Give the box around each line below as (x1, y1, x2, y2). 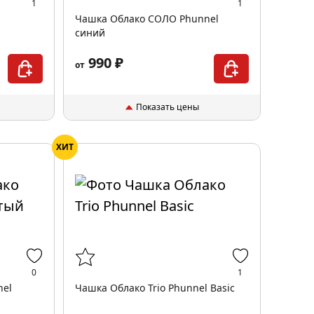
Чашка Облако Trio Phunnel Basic (74, 281, 235, 294)
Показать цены (135, 101, 199, 113)
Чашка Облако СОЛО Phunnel (74, 12, 219, 25)
